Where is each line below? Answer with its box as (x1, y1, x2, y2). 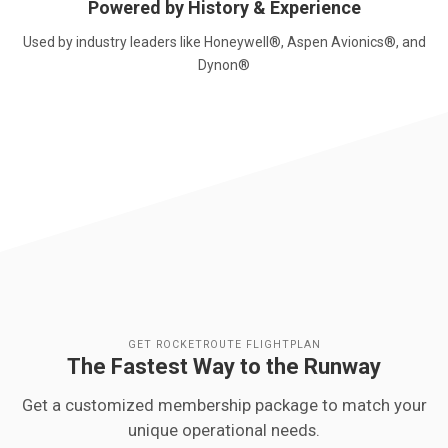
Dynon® (198, 57, 250, 74)
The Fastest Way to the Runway (67, 354, 381, 380)
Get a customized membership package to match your (21, 395, 427, 416)
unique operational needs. (128, 420, 320, 441)
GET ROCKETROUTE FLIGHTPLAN (127, 338, 321, 352)
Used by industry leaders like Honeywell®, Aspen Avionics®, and (22, 34, 426, 51)
